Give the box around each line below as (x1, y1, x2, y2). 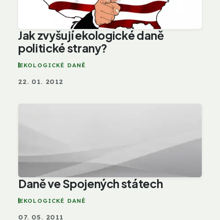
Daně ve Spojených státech (18, 176, 163, 191)
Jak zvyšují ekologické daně (18, 27, 164, 42)
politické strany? (18, 40, 108, 55)
